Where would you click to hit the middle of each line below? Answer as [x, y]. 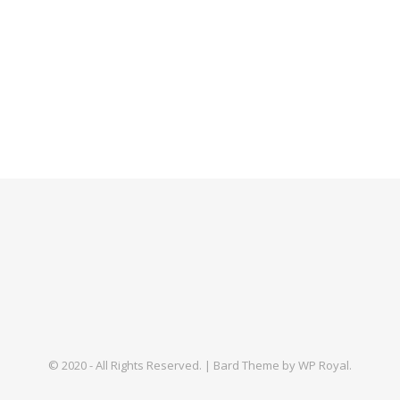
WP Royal [324, 365]
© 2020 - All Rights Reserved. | [131, 365]
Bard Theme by [256, 365]
